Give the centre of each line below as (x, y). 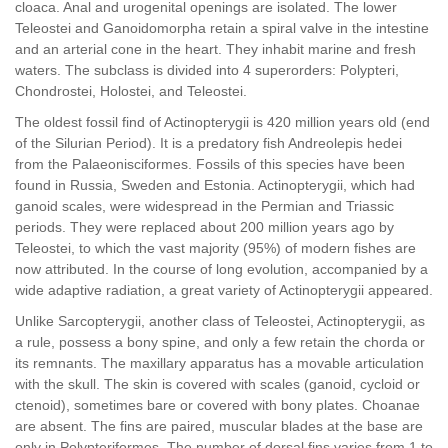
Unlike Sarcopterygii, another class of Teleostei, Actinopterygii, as (220, 321)
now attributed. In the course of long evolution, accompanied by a (221, 269)
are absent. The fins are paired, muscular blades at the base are (219, 426)
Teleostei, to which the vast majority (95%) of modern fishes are (215, 248)
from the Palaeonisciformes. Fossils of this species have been (210, 164)
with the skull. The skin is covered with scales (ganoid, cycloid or (217, 384)
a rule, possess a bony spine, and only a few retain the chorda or (220, 342)
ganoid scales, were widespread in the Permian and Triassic (204, 206)
